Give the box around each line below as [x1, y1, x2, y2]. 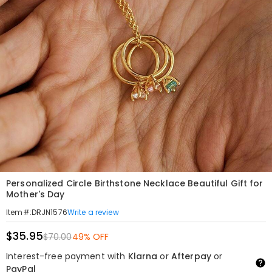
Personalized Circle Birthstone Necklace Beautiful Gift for [6, 177, 263, 189]
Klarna [127, 250, 158, 262]
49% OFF [72, 231, 109, 243]
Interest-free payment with [6, 250, 128, 262]
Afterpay [171, 250, 211, 262]
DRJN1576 [31, 207, 67, 217]
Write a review [67, 206, 119, 217]
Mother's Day [6, 188, 65, 200]
